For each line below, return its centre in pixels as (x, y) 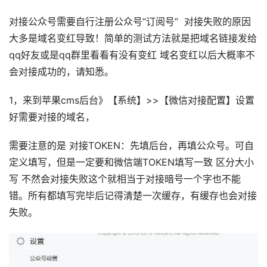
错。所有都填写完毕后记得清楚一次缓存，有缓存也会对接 (133, 196)
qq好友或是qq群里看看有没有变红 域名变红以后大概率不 (132, 55)
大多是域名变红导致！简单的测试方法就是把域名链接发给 (133, 38)
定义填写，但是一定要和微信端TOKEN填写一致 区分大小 (131, 162)
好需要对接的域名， (52, 117)
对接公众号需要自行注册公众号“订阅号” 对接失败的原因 (130, 22)
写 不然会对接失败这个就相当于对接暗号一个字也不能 (125, 179)
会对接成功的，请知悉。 (61, 72)
